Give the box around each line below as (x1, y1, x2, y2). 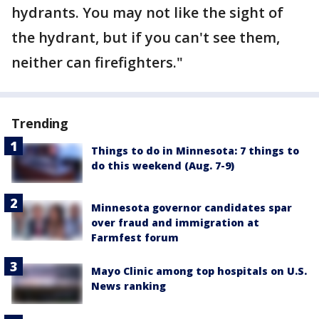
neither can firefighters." (11, 53, 183, 72)
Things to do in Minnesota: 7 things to (91, 144, 299, 157)
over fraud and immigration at (91, 216, 259, 230)
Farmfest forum (91, 231, 179, 245)
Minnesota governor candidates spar (91, 201, 292, 215)
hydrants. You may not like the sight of (11, 3, 283, 22)
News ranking (91, 279, 166, 293)
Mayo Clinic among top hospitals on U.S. (91, 264, 307, 278)
